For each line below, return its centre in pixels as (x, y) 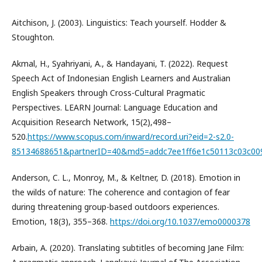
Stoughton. (33, 37)
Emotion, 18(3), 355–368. (61, 221)
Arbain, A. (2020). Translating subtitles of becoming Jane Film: (128, 248)
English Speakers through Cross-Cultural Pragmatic (108, 93)
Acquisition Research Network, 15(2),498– (92, 122)
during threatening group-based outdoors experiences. (116, 207)
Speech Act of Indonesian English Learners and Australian (121, 78)
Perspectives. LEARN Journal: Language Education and (115, 107)
